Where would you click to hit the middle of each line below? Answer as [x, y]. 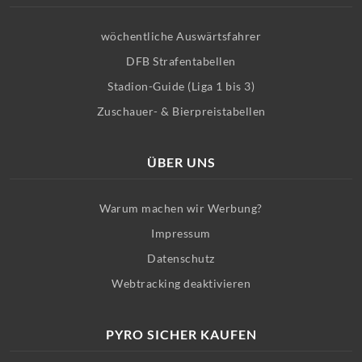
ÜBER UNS [181, 162]
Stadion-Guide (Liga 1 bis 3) [181, 86]
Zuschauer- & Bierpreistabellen [181, 111]
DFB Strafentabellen [181, 61]
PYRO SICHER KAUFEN [181, 334]
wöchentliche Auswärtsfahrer [181, 36]
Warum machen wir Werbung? [181, 208]
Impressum [181, 233]
